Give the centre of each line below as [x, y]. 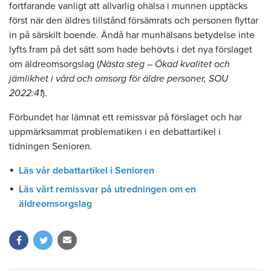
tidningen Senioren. [51, 147]
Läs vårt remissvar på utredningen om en [107, 189]
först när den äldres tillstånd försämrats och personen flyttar [134, 21]
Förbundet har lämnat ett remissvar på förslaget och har [126, 118]
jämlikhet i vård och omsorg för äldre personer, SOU [119, 79]
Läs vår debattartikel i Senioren [87, 171]
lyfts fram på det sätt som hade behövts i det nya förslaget [131, 50]
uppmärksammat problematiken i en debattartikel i [115, 132]
